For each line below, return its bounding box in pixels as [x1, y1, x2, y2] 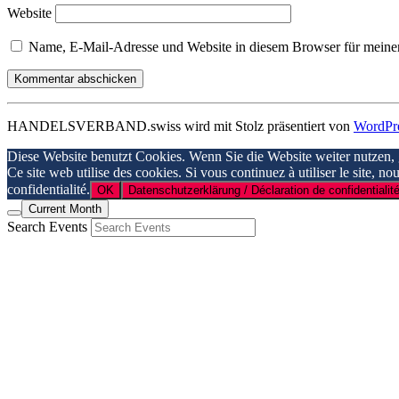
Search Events [7, 219, 87, 235]
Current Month [28, 202, 102, 216]
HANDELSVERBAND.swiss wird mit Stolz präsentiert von [7, 118, 354, 134]
